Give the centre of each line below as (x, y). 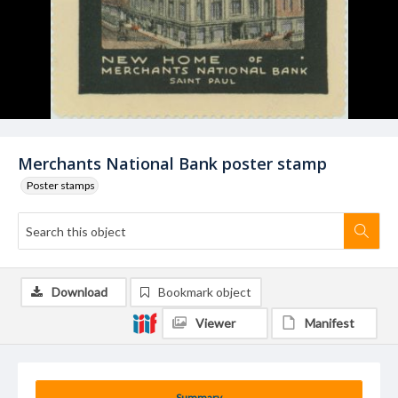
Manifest (330, 323)
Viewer (215, 323)
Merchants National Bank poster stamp (172, 163)
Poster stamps (61, 185)
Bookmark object (205, 292)
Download (80, 292)
